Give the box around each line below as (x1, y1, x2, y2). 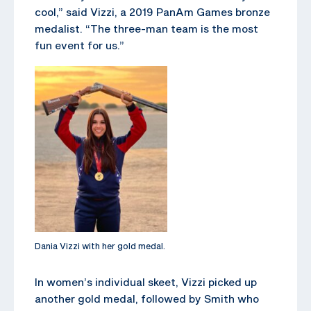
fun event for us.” (35, 38, 124, 51)
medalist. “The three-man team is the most (35, 22, 258, 35)
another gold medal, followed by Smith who (35, 292, 259, 305)
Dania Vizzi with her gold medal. (35, 240, 165, 251)
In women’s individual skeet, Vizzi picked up (35, 275, 257, 288)
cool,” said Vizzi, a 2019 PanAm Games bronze (35, 5, 270, 18)
